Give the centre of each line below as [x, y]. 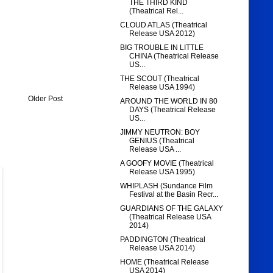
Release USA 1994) [162, 87]
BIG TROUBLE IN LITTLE [162, 48]
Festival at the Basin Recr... [174, 195]
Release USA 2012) [162, 34]
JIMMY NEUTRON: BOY [160, 133]
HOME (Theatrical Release [165, 262]
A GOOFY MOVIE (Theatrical [167, 164]
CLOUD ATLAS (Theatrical [164, 25]
